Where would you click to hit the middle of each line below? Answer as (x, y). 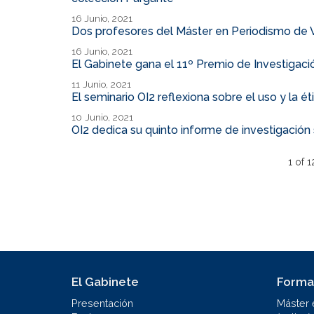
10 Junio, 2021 (102, 117)
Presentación (102, 303)
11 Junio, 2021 (101, 84)
